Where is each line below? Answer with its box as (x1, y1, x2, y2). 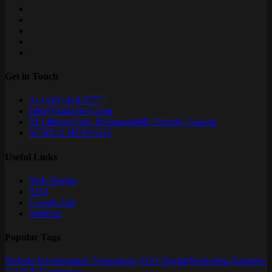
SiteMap (29, 208, 61, 219)
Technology (92, 256, 140, 267)
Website (5, 256, 38, 267)
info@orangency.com (29, 106, 112, 117)
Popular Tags (5, 232, 60, 243)
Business (231, 256, 265, 267)
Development (38, 256, 92, 267)
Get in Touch (5, 71, 58, 82)
